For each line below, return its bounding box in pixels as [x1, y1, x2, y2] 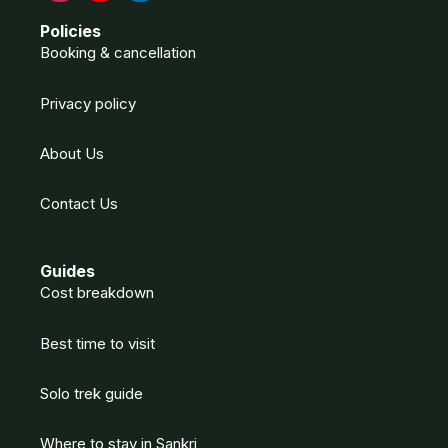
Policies [40, 21, 101, 42]
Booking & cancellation [40, 43, 196, 63]
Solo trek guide [40, 383, 143, 403]
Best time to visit [40, 333, 155, 353]
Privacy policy [40, 93, 136, 113]
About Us [40, 143, 104, 163]
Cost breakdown [40, 283, 154, 303]
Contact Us [40, 194, 118, 214]
